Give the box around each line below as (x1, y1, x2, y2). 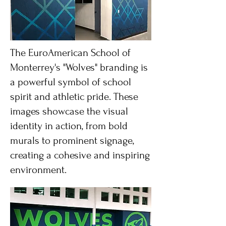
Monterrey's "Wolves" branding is (10, 62, 148, 73)
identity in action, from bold (10, 120, 128, 132)
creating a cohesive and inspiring (10, 149, 150, 161)
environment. (10, 164, 67, 176)
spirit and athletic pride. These (10, 91, 138, 102)
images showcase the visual (10, 105, 128, 117)
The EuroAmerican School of (10, 47, 131, 59)
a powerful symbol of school (10, 76, 131, 88)
